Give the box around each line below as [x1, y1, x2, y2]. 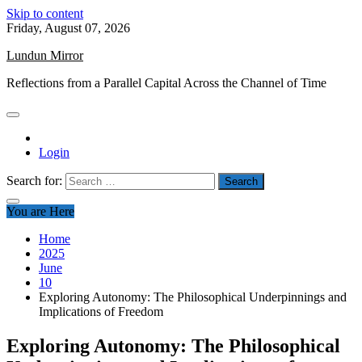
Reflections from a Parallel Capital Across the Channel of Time [6, 76, 326, 90]
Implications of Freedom [39, 305, 163, 318]
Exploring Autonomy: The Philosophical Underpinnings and [39, 290, 347, 304]
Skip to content [6, 6, 83, 20]
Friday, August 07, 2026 [6, 21, 130, 35]
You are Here [6, 204, 74, 218]
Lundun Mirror [6, 48, 83, 62]
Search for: [6, 174, 62, 187]
